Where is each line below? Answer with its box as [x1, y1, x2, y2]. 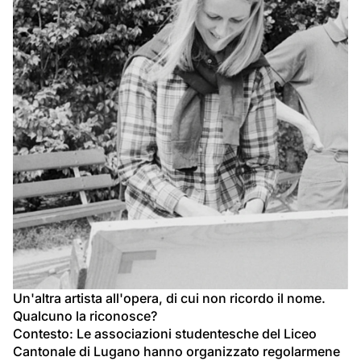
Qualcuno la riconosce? [13, 308, 157, 325]
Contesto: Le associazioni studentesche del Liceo [13, 326, 320, 342]
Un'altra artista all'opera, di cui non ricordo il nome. [13, 290, 329, 307]
